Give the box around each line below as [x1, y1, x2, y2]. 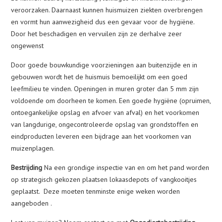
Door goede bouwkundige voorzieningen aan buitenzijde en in [11, 60, 198, 69]
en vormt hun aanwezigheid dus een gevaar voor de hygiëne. [11, 17, 195, 26]
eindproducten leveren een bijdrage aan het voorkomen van [11, 132, 192, 141]
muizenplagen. [11, 144, 55, 153]
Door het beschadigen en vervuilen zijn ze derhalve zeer [11, 29, 182, 38]
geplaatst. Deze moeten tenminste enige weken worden [11, 187, 180, 196]
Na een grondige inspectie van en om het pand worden [42, 163, 210, 172]
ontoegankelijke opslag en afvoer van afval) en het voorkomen [11, 108, 200, 117]
